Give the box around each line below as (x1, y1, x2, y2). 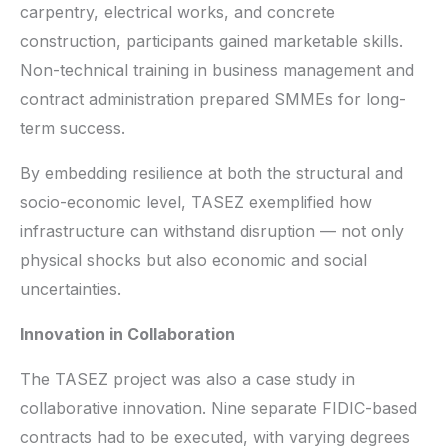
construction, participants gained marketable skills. (20, 30, 403, 51)
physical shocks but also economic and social (20, 249, 367, 270)
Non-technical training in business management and (20, 59, 414, 80)
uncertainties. (20, 278, 121, 299)
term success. (20, 117, 125, 138)
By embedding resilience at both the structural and (20, 162, 403, 183)
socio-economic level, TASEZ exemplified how (20, 191, 372, 212)
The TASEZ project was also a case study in (20, 368, 355, 389)
